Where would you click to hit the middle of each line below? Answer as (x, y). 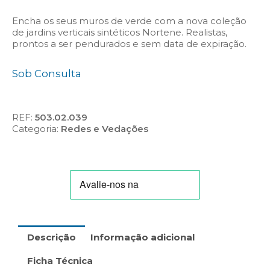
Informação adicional (143, 237)
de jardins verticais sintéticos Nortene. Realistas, (120, 32)
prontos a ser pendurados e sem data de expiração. (129, 43)
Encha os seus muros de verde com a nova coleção (129, 20)
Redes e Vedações (105, 128)
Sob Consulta (47, 73)
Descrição (52, 237)
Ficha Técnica (60, 261)
